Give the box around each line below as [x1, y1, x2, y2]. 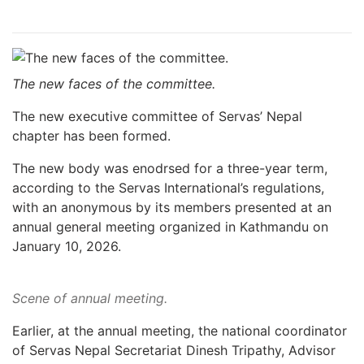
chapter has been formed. [12, 127, 171, 144]
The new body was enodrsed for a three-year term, [12, 159, 327, 176]
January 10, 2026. [12, 237, 121, 254]
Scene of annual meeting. [12, 289, 167, 306]
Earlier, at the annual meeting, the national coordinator [12, 322, 347, 339]
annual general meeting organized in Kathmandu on [12, 218, 328, 235]
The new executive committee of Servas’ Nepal [12, 107, 302, 124]
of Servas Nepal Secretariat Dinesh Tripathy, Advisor [12, 341, 336, 358]
